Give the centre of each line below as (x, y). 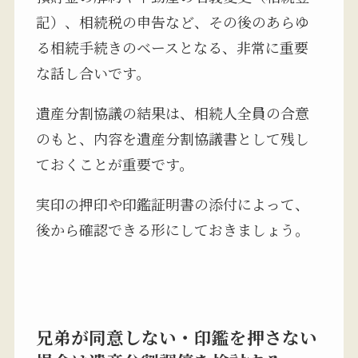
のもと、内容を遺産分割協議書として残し (172, 138)
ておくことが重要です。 (114, 163)
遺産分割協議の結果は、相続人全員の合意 (172, 112)
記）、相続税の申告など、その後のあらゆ (172, 21)
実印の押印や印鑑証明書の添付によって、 (172, 203)
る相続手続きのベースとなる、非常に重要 (172, 47)
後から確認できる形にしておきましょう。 (172, 229)
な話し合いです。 (93, 72)
